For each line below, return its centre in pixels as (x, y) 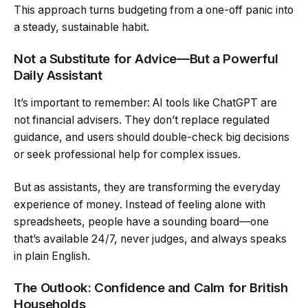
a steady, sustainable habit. (81, 27)
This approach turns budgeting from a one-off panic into (154, 10)
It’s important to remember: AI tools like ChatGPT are (145, 103)
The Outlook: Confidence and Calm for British (151, 288)
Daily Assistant (58, 76)
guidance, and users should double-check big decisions (152, 137)
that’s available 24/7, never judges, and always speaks (150, 239)
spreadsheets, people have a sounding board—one (141, 221)
